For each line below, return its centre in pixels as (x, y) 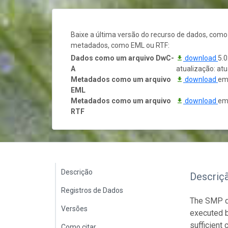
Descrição (77, 172)
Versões (74, 208)
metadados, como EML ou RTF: (120, 45)
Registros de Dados (92, 190)
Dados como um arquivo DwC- (122, 58)
